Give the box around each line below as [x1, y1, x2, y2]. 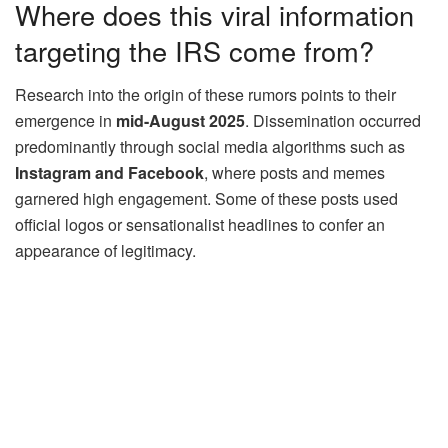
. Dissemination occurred [245, 109, 421, 133]
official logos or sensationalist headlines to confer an [15, 213, 385, 237]
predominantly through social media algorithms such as [15, 135, 405, 159]
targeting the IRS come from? [15, 30, 374, 70]
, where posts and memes [204, 161, 385, 185]
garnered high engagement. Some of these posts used [15, 187, 398, 211]
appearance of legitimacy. [15, 239, 196, 263]
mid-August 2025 [116, 109, 245, 133]
